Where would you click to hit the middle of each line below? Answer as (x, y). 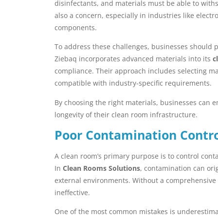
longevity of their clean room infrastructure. (126, 114)
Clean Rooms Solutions (101, 168)
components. (76, 27)
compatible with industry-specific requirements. (133, 83)
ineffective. (72, 192)
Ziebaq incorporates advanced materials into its (134, 59)
